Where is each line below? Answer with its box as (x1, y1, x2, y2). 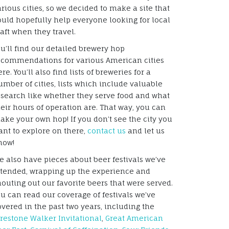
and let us (126, 126, 165, 135)
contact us (87, 126, 126, 135)
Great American (105, 213, 163, 222)
